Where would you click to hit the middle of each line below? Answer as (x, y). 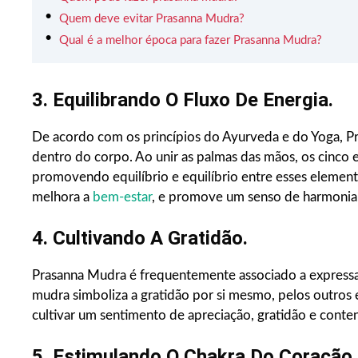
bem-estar (122, 197)
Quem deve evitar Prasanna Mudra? (152, 19)
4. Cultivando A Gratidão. (140, 239)
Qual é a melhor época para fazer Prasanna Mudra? (191, 41)
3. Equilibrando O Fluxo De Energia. (183, 100)
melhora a (62, 197)
